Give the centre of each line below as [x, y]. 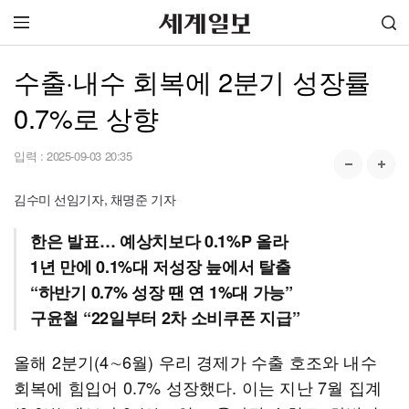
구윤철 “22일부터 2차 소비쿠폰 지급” [165, 318]
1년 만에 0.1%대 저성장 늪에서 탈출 [161, 267]
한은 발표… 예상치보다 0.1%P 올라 [159, 241]
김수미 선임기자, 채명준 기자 [95, 199]
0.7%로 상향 [86, 117]
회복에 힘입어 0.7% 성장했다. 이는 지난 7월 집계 [198, 387]
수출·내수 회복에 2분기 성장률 [192, 81]
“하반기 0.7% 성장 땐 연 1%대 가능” [162, 292]
